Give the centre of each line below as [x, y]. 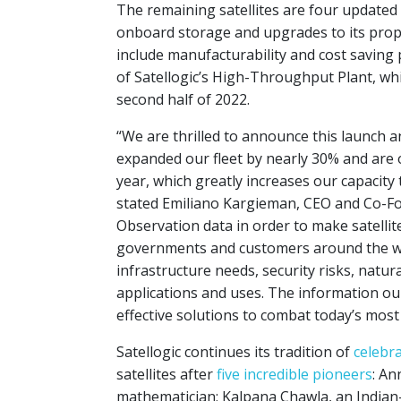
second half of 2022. [183, 99]
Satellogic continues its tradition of [235, 352]
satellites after [166, 374]
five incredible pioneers [294, 374]
